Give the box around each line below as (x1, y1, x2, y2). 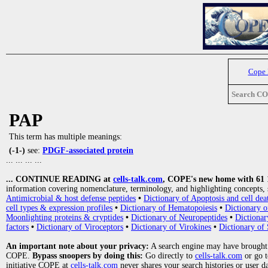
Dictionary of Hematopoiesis (120, 203, 217, 212)
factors (6, 223, 29, 232)
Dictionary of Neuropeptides (131, 213, 227, 222)
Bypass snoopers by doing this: (32, 251, 143, 260)
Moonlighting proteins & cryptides (6, 213, 123, 222)
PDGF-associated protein (42, 146, 133, 155)
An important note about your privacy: (6, 242, 149, 251)
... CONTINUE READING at (6, 175, 113, 184)
